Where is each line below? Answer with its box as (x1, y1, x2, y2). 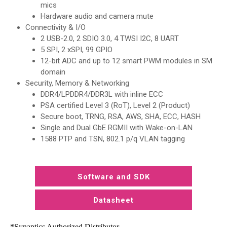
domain (41, 67, 65, 77)
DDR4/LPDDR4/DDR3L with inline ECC (41, 89, 163, 99)
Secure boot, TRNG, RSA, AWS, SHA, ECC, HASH (41, 111, 201, 121)
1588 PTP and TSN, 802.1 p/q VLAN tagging (41, 134, 185, 143)
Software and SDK (77, 172, 150, 181)
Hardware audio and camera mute (41, 11, 154, 21)
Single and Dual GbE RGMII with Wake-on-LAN (41, 123, 193, 132)
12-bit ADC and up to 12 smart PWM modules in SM (41, 56, 212, 65)
